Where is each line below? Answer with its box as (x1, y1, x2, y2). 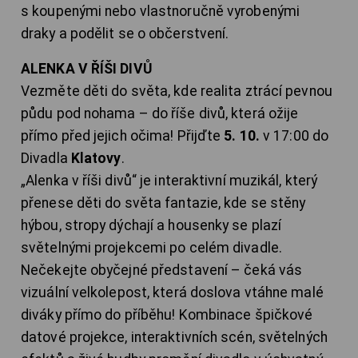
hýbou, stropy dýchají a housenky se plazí (21, 217, 282, 234)
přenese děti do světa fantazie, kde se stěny (21, 195, 306, 212)
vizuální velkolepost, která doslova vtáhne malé (21, 284, 324, 301)
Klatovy (70, 150, 121, 167)
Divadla (21, 150, 71, 167)
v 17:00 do (259, 128, 329, 145)
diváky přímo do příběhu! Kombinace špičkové (21, 307, 313, 324)
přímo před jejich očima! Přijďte (21, 128, 225, 145)
